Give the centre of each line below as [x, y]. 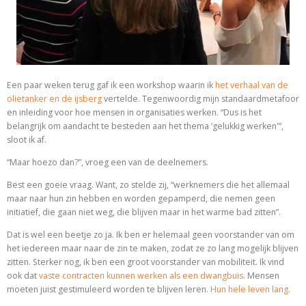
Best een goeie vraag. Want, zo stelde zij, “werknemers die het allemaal [148, 185]
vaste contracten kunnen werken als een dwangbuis [141, 276]
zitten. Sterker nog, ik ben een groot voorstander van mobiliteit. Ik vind [145, 262]
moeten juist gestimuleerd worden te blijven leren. [109, 290]
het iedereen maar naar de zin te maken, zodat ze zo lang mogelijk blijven [153, 249]
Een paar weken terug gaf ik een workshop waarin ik [111, 85]
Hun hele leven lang [249, 290]
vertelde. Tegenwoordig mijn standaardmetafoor [200, 99]
